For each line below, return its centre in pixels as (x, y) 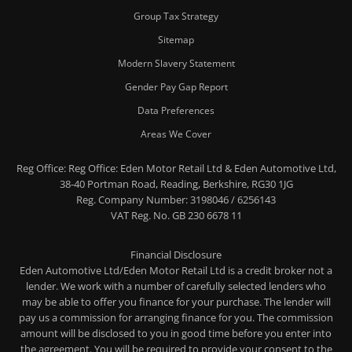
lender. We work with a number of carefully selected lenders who (176, 286)
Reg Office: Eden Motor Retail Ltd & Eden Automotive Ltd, (201, 168)
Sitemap (176, 39)
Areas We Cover (176, 134)
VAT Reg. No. (140, 215)
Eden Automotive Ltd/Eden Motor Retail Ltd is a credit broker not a (176, 270)
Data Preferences (176, 110)
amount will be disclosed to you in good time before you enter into (176, 333)
